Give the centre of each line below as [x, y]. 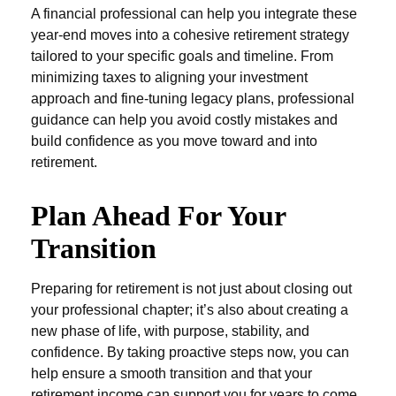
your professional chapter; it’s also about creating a [190, 310]
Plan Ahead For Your [158, 216]
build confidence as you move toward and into [174, 141]
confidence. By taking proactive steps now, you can [190, 352]
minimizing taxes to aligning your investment [169, 77]
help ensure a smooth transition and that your [171, 373]
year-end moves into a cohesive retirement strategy [190, 35]
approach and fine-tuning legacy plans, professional [193, 99]
